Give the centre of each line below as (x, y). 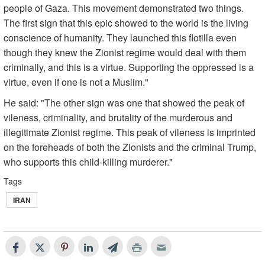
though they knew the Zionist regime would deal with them (125, 53)
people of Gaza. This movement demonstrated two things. (124, 8)
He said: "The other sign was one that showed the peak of (124, 103)
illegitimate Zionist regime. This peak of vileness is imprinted (130, 132)
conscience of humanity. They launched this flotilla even (120, 38)
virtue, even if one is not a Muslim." (76, 82)
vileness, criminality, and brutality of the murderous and (118, 118)
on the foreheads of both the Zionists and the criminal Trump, (130, 147)
